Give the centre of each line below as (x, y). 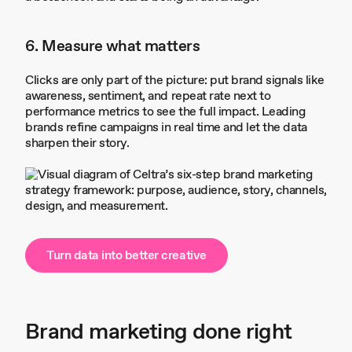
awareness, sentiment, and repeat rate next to (148, 96)
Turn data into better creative (126, 256)
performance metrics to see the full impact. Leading (165, 112)
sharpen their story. (77, 143)
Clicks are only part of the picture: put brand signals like (175, 81)
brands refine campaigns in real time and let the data (166, 128)
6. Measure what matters (113, 47)
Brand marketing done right (159, 332)
